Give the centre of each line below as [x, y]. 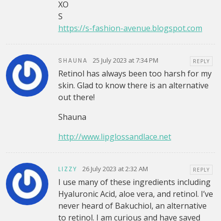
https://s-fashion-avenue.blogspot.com [130, 28]
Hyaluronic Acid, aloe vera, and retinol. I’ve [135, 194]
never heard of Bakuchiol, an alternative [132, 206]
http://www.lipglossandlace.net [114, 137]
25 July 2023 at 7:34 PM [125, 60]
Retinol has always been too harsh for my [135, 74]
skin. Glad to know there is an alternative [133, 86]
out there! [76, 97]
